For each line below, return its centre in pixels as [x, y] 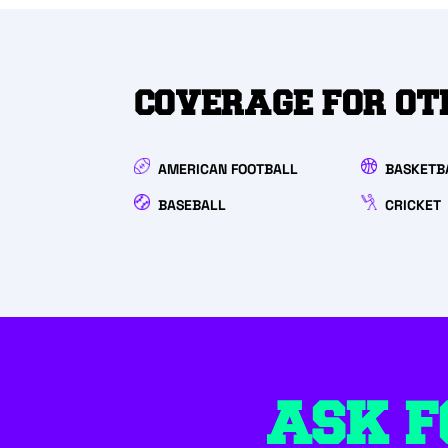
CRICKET [413, 205]
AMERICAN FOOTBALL [228, 169]
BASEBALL [192, 205]
